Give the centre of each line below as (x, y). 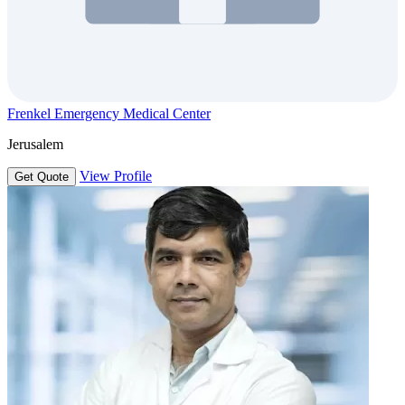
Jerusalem (35, 144)
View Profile (116, 175)
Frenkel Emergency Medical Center (109, 113)
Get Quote (42, 176)
